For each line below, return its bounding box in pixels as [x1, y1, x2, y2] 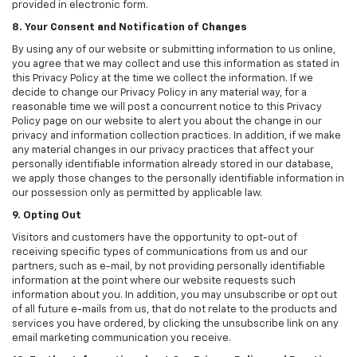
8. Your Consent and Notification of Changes [12, 22, 247, 33]
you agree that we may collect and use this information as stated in [12, 59, 339, 70]
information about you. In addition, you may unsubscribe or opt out [12, 290, 337, 301]
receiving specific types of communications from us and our [12, 247, 308, 258]
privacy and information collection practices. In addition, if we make [12, 131, 341, 142]
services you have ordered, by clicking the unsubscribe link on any [12, 319, 339, 330]
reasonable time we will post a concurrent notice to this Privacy [12, 102, 322, 113]
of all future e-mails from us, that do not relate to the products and [12, 304, 337, 316]
